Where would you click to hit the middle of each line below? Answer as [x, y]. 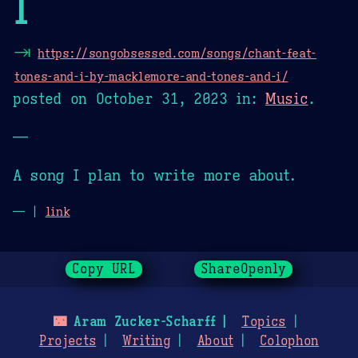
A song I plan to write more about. [155, 175]
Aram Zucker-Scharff [141, 322]
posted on [54, 99]
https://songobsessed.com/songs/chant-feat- [177, 53]
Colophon [289, 341]
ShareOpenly [243, 269]
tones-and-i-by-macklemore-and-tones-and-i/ [151, 76]
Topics [264, 322]
